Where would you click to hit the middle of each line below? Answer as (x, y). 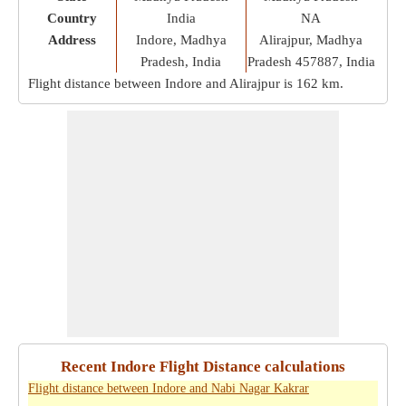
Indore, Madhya (181, 40)
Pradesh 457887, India (311, 62)
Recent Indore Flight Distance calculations (203, 367)
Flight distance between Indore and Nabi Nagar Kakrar (169, 388)
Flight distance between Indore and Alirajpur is (162, 83)
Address (72, 40)
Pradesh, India (181, 62)
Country (72, 18)
